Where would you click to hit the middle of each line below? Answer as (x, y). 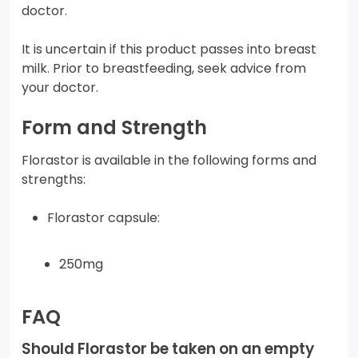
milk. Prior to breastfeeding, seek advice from (164, 69)
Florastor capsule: (103, 218)
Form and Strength (114, 128)
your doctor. (60, 88)
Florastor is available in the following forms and (169, 161)
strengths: (54, 180)
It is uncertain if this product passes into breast (169, 50)
